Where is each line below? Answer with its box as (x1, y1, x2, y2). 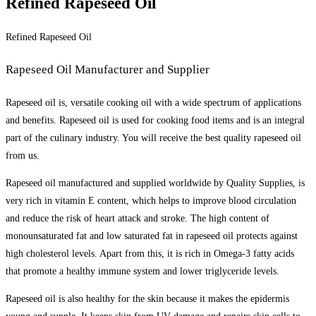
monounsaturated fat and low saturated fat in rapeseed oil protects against (6, 231, 298, 242)
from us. (6, 150, 39, 162)
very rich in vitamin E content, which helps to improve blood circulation (6, 195, 296, 207)
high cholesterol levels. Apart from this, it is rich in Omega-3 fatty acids (6, 248, 294, 260)
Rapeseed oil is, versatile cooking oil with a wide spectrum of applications (6, 97, 301, 109)
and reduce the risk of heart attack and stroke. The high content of (6, 213, 269, 224)
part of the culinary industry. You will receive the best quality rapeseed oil (6, 133, 301, 144)
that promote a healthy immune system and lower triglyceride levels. (6, 266, 279, 277)
